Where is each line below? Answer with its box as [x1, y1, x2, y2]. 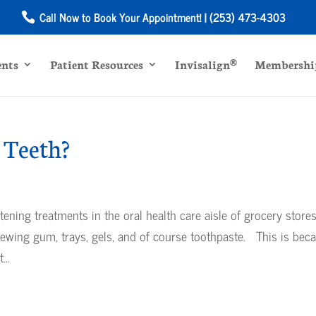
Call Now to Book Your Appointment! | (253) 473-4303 [37, 8, 286, 26]
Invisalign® [175, 56, 237, 72]
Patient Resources [50, 56, 143, 72]
